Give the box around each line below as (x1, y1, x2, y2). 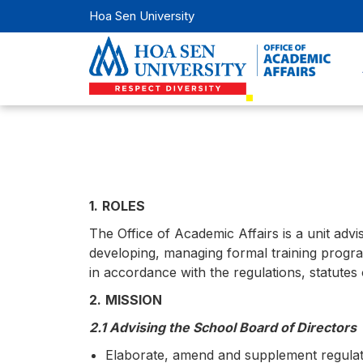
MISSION (105, 292, 162, 308)
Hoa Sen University (88, 8, 194, 23)
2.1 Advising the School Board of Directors (88, 319, 357, 335)
